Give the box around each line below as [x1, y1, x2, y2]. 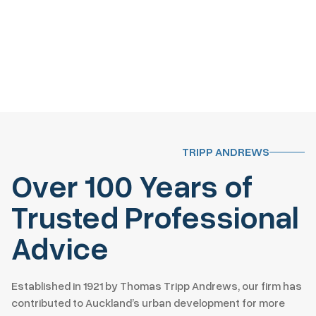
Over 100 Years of [11, 166, 253, 205]
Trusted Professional [11, 197, 299, 236]
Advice [11, 228, 109, 267]
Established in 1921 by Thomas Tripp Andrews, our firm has [11, 278, 302, 293]
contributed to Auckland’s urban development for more [11, 295, 285, 310]
